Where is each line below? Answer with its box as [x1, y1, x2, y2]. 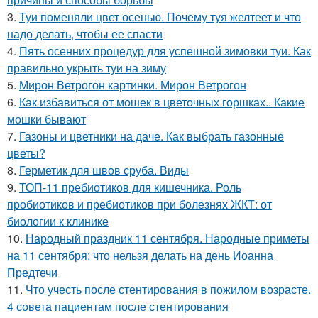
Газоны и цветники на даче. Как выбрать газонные [19, 128, 284, 145]
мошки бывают [7, 111, 86, 128]
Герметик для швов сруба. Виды [19, 162, 189, 179]
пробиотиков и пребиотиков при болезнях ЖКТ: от [7, 196, 272, 213]
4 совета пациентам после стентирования [7, 298, 229, 315]
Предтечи [7, 264, 57, 281]
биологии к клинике [7, 213, 109, 230]
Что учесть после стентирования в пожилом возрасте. [26, 281, 311, 298]
